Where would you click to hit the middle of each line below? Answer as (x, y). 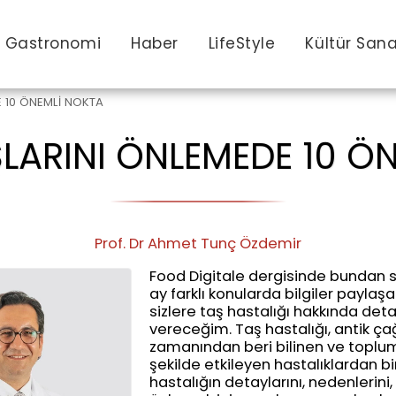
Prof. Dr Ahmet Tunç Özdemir (198, 244)
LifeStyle (242, 43)
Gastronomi (53, 43)
